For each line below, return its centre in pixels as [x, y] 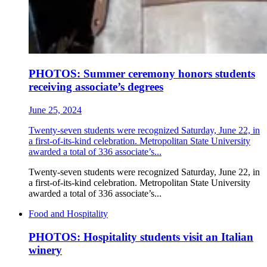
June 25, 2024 [55, 110]
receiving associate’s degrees [96, 87]
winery [45, 250]
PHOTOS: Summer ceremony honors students [142, 74]
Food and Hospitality [68, 213]
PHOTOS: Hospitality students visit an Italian [141, 237]
